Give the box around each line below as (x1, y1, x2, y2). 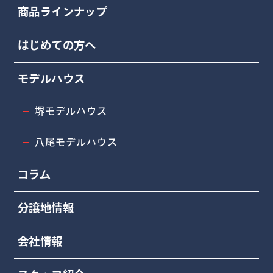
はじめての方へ (17, 40, 96, 51)
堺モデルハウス (35, 106, 108, 116)
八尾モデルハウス (35, 137, 118, 147)
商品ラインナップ (17, 6, 108, 18)
